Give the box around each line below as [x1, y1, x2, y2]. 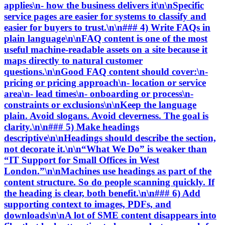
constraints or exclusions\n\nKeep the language [4, 99, 196, 110]
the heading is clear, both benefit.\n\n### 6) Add [4, 187, 200, 198]
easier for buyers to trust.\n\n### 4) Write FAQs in [4, 22, 210, 33]
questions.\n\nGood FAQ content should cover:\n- [4, 66, 208, 77]
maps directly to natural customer [4, 55, 143, 66]
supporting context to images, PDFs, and [4, 198, 171, 209]
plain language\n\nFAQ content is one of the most [4, 33, 207, 44]
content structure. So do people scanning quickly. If [4, 176, 214, 187]
